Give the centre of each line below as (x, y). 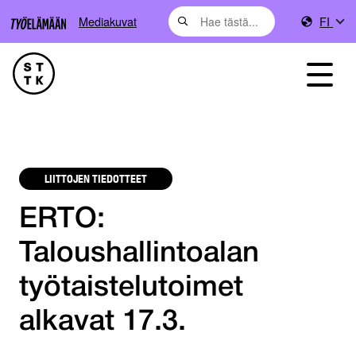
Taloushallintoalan (139, 254)
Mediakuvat (108, 21)
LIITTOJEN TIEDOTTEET (96, 178)
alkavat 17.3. (103, 323)
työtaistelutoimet (131, 288)
